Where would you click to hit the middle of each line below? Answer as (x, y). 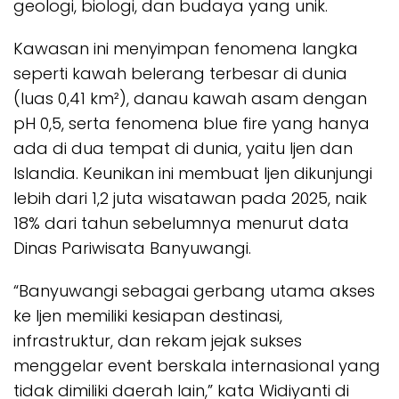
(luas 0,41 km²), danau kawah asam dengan (190, 99)
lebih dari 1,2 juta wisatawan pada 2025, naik (190, 199)
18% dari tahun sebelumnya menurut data (181, 224)
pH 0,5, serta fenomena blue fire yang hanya (191, 124)
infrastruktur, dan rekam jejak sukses (158, 341)
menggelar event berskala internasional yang (197, 366)
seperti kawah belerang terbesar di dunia (180, 74)
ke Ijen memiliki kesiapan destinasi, (148, 316)
